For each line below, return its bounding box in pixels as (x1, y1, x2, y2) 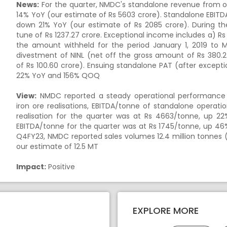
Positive (46, 162, 75, 172)
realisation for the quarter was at (16, 111, 144, 121)
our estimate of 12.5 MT (16, 141, 99, 152)
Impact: (16, 162, 47, 172)
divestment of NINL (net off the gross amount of (16, 50, 198, 60)
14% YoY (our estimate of (16, 10, 109, 20)
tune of (16, 30, 45, 40)
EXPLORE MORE (133, 204, 199, 217)
